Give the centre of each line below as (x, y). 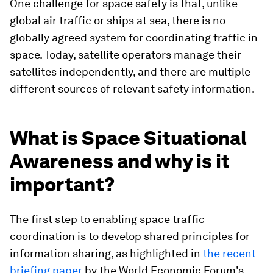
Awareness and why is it (120, 161)
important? (62, 184)
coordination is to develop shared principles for (130, 236)
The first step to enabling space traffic (107, 219)
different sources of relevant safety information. (132, 89)
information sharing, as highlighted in (106, 253)
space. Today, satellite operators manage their (126, 55)
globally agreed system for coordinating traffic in (134, 37)
